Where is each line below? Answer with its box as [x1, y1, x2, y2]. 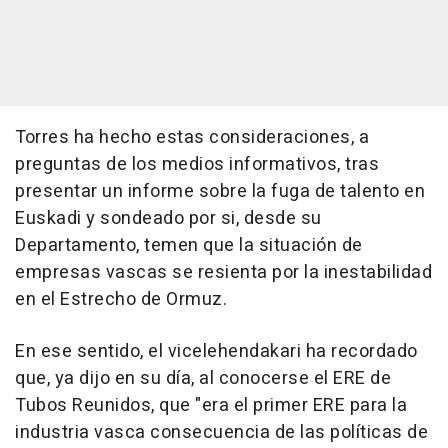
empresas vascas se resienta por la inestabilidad [15, 258, 432, 286]
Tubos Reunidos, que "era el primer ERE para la [15, 391, 407, 419]
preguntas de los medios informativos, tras [15, 150, 379, 178]
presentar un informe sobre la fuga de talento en [15, 177, 425, 205]
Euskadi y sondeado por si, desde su [15, 204, 322, 232]
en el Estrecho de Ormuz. [15, 285, 227, 313]
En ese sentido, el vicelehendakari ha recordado [15, 337, 418, 365]
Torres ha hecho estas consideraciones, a [15, 123, 369, 151]
